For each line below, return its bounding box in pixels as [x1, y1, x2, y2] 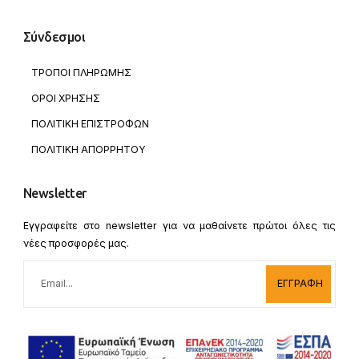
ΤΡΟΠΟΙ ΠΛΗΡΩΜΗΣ [30, 67, 131, 79]
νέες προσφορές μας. [22, 236, 134, 249]
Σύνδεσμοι [22, 29, 86, 44]
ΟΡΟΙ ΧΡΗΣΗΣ [30, 92, 100, 105]
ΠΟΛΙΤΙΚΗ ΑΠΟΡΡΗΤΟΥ [30, 143, 146, 156]
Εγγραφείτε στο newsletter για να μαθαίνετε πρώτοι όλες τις [22, 219, 337, 232]
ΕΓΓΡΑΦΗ [277, 277, 324, 290]
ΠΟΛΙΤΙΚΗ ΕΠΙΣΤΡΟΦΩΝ [30, 118, 149, 131]
